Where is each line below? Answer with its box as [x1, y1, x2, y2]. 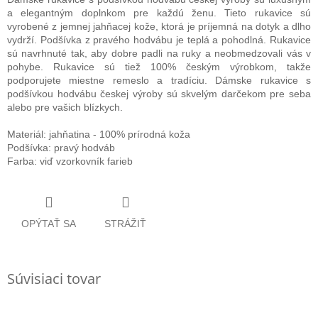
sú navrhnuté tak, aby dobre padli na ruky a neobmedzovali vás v [7, 48, 311, 60]
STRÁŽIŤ [104, 217, 146, 229]
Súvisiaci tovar [7, 268, 101, 288]
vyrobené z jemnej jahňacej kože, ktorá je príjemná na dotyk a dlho [7, 21, 311, 33]
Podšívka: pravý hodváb [7, 142, 115, 154]
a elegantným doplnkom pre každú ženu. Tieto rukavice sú [7, 7, 311, 19]
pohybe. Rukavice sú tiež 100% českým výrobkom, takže [7, 61, 311, 73]
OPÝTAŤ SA [21, 217, 76, 229]
